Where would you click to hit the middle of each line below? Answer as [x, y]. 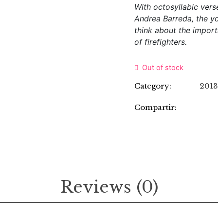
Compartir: [156, 107]
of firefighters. [161, 42]
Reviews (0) [109, 187]
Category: [153, 86]
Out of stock [163, 68]
